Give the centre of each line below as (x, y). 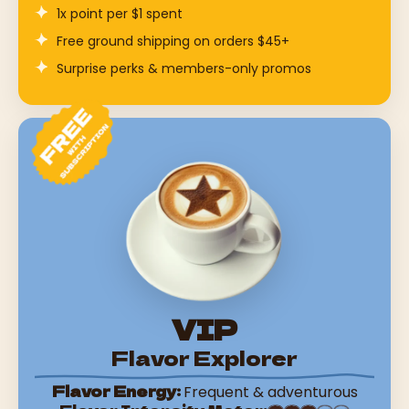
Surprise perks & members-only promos (184, 68)
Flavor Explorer (204, 357)
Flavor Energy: (117, 390)
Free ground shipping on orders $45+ (173, 41)
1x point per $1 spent (120, 13)
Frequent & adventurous (270, 392)
